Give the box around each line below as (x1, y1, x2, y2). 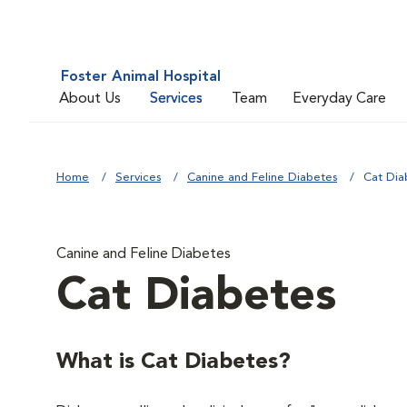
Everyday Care (293, 91, 386, 106)
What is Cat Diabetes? (56, 352, 291, 373)
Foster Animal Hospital (61, 70, 221, 84)
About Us (59, 91, 121, 106)
